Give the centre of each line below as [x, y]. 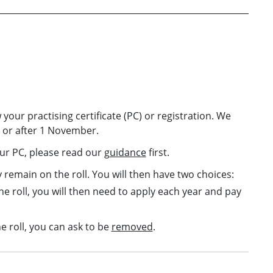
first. [158, 152]
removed [132, 226]
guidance [125, 152]
